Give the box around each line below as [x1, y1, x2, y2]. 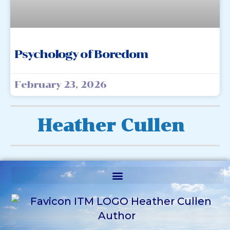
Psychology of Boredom [14, 47, 148, 61]
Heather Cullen [37, 116, 184, 136]
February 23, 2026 [14, 79, 107, 90]
